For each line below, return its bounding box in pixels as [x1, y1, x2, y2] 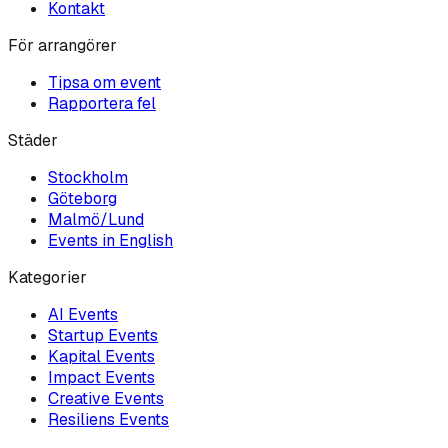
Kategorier [8, 267, 87, 289]
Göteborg [48, 188, 117, 210]
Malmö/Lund [48, 209, 144, 231]
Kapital [48, 346, 101, 368]
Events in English [48, 230, 173, 252]
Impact [48, 367, 101, 389]
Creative [48, 388, 110, 410]
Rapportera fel [48, 93, 156, 115]
